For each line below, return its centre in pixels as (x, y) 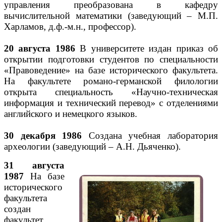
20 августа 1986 (40, 48)
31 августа (34, 165)
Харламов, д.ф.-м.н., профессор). (70, 27)
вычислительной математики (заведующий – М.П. (111, 16)
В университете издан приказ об (147, 48)
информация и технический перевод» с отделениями (111, 103)
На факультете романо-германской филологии (111, 81)
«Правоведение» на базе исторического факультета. (111, 70)
